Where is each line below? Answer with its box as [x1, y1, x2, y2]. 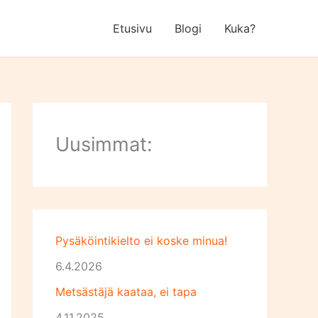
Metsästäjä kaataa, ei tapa [55, 285, 197, 299]
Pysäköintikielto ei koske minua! [55, 234, 227, 248]
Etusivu [113, 21, 152, 35]
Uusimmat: [55, 133, 152, 156]
